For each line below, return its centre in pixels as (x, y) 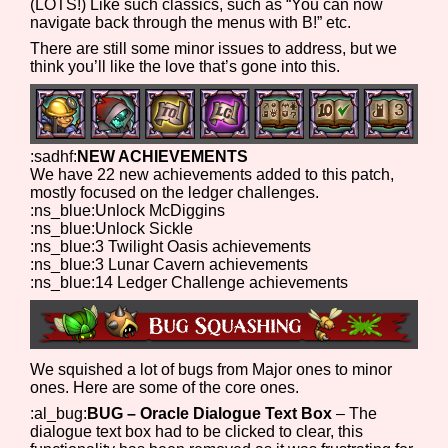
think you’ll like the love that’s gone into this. (185, 66)
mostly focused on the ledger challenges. (175, 192)
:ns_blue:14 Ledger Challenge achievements (189, 282)
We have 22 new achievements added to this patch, (212, 174)
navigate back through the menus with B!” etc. (191, 22)
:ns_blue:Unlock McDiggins (128, 210)
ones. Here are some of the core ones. (165, 387)
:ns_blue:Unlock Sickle (112, 228)
